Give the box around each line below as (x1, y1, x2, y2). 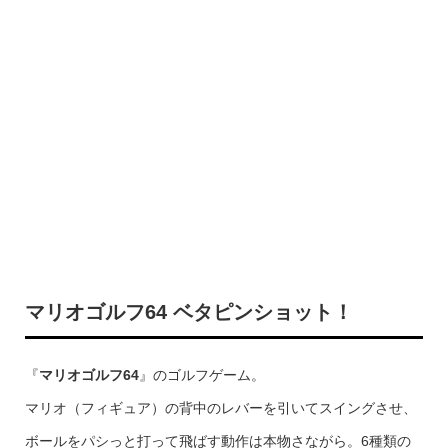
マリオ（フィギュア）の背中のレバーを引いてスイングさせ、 (24, 400, 417, 416)
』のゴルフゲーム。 (138, 367, 265, 383)
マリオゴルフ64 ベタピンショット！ (24, 301, 353, 323)
